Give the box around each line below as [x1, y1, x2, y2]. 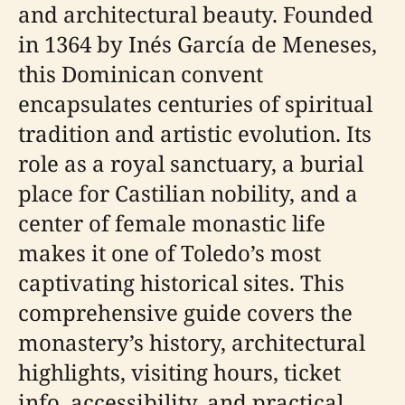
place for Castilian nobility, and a [18, 178, 358, 208]
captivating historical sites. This [18, 268, 344, 297]
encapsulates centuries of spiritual [18, 89, 372, 118]
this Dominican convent [18, 59, 263, 89]
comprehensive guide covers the [18, 297, 353, 327]
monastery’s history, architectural [18, 327, 365, 357]
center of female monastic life [18, 208, 325, 238]
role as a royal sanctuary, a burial [18, 148, 363, 178]
